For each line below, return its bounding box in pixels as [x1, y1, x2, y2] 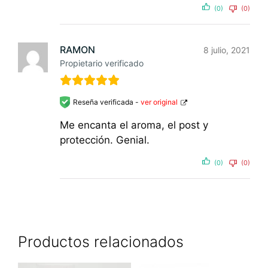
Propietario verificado [60, 58, 144, 69]
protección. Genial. [60, 134, 150, 147]
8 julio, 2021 [203, 45, 250, 56]
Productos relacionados [18, 232, 184, 251]
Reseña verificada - [73, 98, 141, 107]
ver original [141, 98, 178, 107]
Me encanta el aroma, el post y [60, 119, 208, 132]
